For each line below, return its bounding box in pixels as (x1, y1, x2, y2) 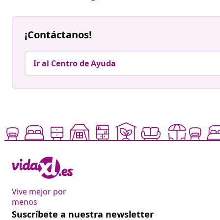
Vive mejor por (12, 186, 66, 197)
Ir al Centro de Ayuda (33, 58, 116, 69)
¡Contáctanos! (25, 28, 92, 42)
